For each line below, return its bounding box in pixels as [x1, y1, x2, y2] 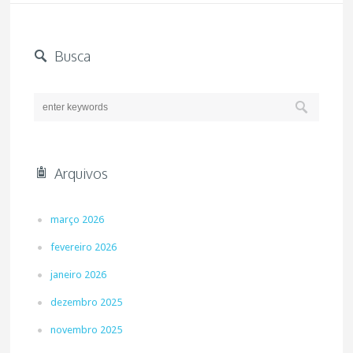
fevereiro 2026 [50, 241, 117, 253]
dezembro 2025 [50, 296, 123, 308]
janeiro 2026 [50, 269, 107, 281]
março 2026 [50, 214, 105, 225]
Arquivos [54, 165, 109, 182]
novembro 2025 [50, 324, 123, 336]
